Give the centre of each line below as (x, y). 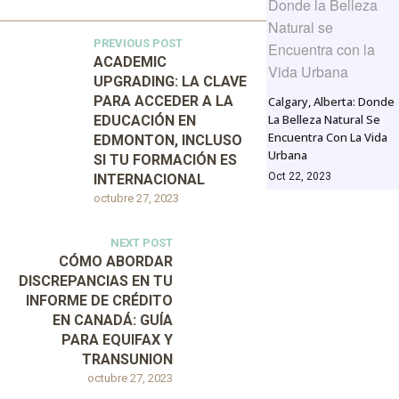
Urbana (287, 155)
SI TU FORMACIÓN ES (165, 160)
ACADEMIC (130, 62)
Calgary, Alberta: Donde (331, 102)
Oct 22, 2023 (299, 177)
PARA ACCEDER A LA (163, 102)
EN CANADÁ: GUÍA (112, 321)
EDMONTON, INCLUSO (168, 141)
